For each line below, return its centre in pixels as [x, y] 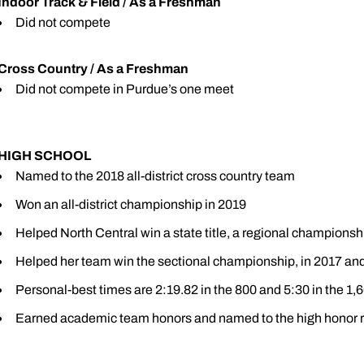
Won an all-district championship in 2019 [131, 204]
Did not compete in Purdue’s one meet [125, 89]
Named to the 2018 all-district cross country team [155, 176]
